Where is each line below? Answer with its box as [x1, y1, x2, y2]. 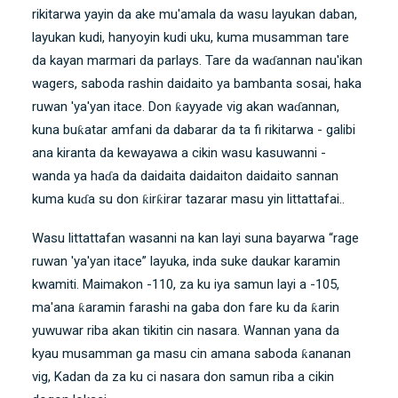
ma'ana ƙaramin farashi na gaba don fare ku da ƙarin [32, 299, 339, 316]
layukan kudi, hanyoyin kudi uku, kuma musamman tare [32, 29, 349, 46]
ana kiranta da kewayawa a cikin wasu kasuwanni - [32, 145, 326, 162]
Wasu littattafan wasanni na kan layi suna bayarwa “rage [32, 230, 359, 247]
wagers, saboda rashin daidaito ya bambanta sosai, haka [32, 76, 362, 92]
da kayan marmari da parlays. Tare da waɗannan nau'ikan [32, 52, 362, 69]
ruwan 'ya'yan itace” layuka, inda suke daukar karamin [32, 253, 340, 270]
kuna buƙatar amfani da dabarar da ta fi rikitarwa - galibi [32, 122, 355, 139]
